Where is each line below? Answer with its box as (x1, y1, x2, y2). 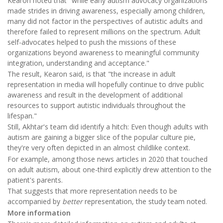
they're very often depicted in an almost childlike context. (7, 143, 190, 153)
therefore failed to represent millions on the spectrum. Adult (7, 26, 201, 36)
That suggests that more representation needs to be (7, 186, 177, 196)
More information (7, 208, 71, 218)
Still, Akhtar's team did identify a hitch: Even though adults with (7, 122, 208, 132)
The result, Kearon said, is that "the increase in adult (7, 69, 176, 79)
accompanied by (7, 197, 62, 207)
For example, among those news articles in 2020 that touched (7, 154, 208, 164)
